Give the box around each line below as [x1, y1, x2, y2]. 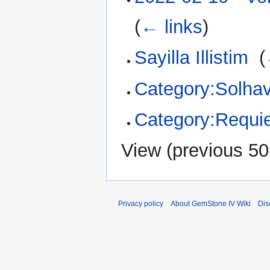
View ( [121, 140, 172, 162]
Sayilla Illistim [134, 47, 249, 69]
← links [140, 16, 203, 37]
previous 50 [172, 140, 269, 162]
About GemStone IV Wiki [171, 199, 251, 209]
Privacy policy [118, 199, 163, 209]
